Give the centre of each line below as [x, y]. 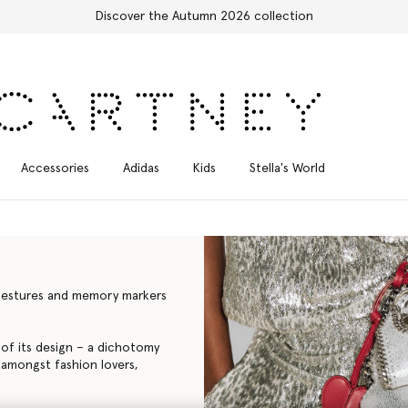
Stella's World [287, 168]
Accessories [55, 168]
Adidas [141, 168]
